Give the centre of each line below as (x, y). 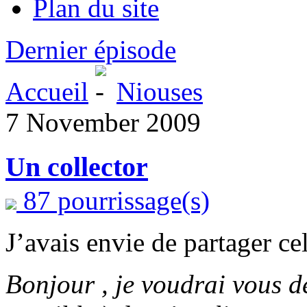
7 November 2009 (103, 122)
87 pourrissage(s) (116, 200)
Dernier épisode (91, 50)
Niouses (160, 91)
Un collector (77, 167)
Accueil (47, 91)
